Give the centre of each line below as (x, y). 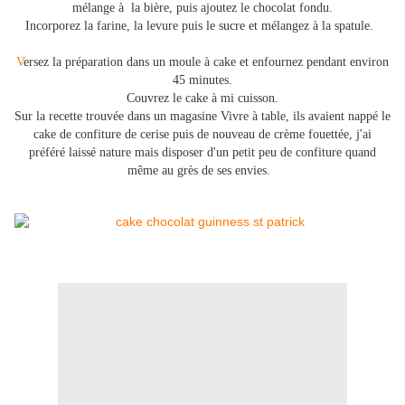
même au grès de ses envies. (202, 171)
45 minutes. (202, 80)
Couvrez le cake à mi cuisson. (202, 99)
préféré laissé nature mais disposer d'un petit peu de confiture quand (202, 153)
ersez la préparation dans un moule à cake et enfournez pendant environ (206, 62)
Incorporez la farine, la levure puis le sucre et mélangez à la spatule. (202, 26)
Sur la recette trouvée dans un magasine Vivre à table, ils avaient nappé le (202, 117)
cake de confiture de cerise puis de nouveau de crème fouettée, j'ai (202, 135)
